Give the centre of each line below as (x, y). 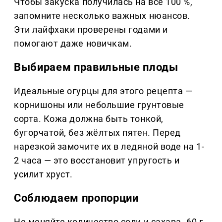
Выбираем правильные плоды (96, 67)
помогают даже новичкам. (73, 43)
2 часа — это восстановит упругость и (97, 160)
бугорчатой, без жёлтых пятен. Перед (97, 132)
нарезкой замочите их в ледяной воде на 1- (109, 146)
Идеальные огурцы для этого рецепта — (103, 91)
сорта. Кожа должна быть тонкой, (89, 118)
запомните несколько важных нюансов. (102, 15)
